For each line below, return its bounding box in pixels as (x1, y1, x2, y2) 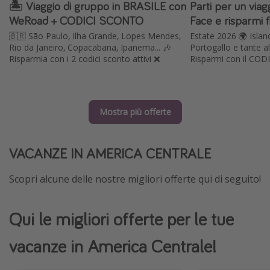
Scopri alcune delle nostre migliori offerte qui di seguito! (9, 172, 261, 186)
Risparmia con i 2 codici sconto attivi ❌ (9, 53, 160, 65)
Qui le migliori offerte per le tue (9, 207, 234, 231)
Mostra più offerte (99, 106, 171, 118)
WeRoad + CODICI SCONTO (9, 12, 143, 28)
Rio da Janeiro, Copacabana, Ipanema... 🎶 (9, 42, 171, 54)
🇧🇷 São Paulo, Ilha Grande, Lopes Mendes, (9, 30, 181, 42)
